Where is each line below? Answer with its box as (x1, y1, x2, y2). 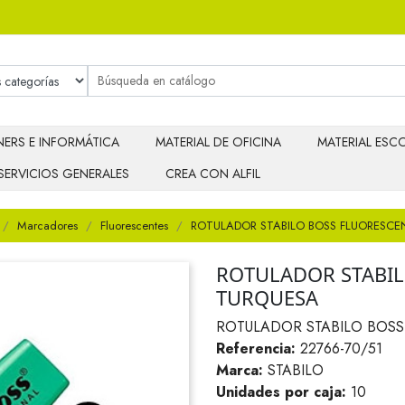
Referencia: (216, 338, 296, 359)
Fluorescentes (100, 217, 168, 234)
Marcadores (17, 217, 78, 234)
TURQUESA (216, 284, 318, 311)
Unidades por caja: (216, 381, 346, 402)
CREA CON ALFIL (165, 165, 260, 184)
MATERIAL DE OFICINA (155, 133, 281, 152)
